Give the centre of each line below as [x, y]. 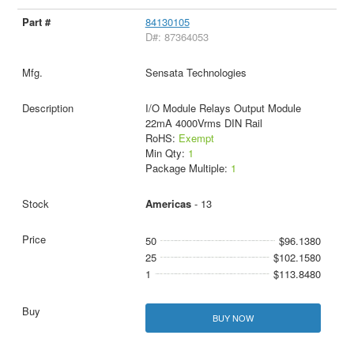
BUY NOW [233, 317]
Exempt [196, 137]
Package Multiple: [188, 168]
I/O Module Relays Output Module [223, 107]
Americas [168, 203]
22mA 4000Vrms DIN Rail [203, 122]
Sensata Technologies [196, 72]
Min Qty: [166, 153]
